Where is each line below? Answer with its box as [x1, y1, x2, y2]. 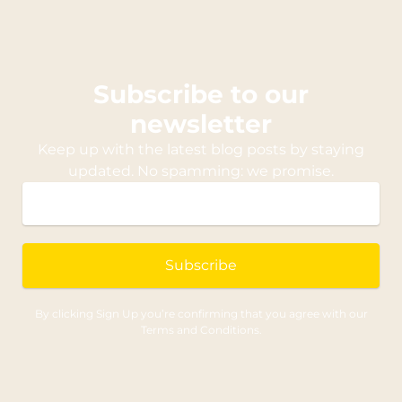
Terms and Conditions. [140, 323, 262, 337]
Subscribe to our [93, 79, 309, 110]
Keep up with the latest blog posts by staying [38, 141, 364, 159]
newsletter [130, 109, 272, 140]
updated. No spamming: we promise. [68, 162, 334, 180]
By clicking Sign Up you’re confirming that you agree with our [34, 307, 368, 321]
